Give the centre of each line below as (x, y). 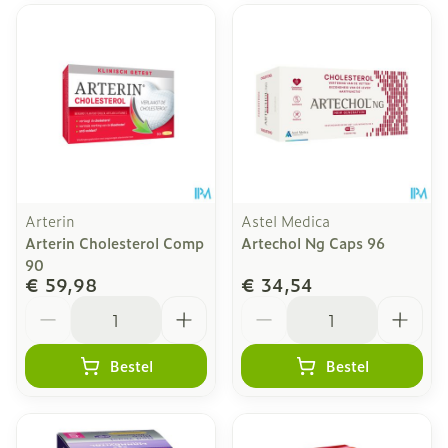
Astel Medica (285, 220)
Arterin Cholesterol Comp (114, 242)
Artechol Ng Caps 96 (313, 242)
